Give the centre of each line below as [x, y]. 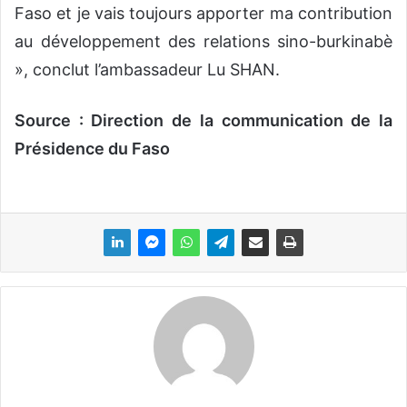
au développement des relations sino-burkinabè [203, 41]
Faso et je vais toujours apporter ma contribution [203, 13]
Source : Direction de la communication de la [203, 120]
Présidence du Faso [92, 148]
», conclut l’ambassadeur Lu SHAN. [147, 69]
